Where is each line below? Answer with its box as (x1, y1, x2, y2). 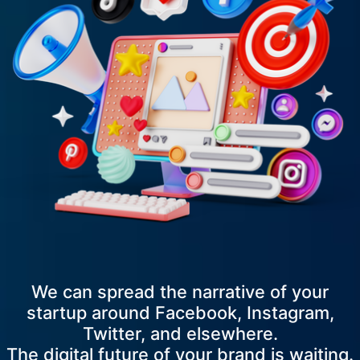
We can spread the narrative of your (31, 281, 329, 303)
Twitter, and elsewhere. (82, 323, 278, 345)
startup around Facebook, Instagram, (26, 302, 334, 324)
